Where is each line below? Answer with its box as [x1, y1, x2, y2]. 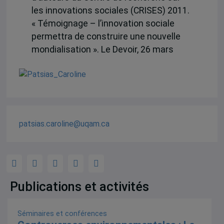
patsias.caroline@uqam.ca [18, 118, 109, 128]
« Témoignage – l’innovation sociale [31, 18, 174, 28]
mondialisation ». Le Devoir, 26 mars [31, 44, 173, 54]
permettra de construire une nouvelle [31, 31, 180, 41]
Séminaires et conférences [17, 209, 107, 218]
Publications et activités [10, 179, 149, 194]
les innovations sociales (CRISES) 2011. [31, 5, 189, 15]
